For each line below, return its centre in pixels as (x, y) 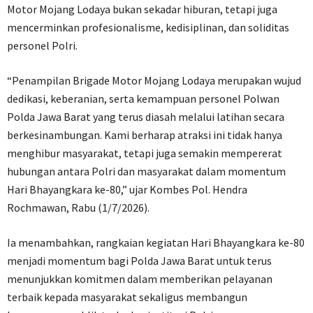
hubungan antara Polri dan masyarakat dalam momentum (146, 171)
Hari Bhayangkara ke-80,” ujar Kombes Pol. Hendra (127, 189)
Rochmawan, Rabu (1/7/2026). (78, 208)
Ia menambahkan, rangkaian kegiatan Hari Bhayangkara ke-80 (156, 242)
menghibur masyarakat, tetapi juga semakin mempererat (145, 153)
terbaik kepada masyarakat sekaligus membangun (127, 297)
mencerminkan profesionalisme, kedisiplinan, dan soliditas (148, 27)
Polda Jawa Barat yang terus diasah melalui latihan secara (146, 117)
